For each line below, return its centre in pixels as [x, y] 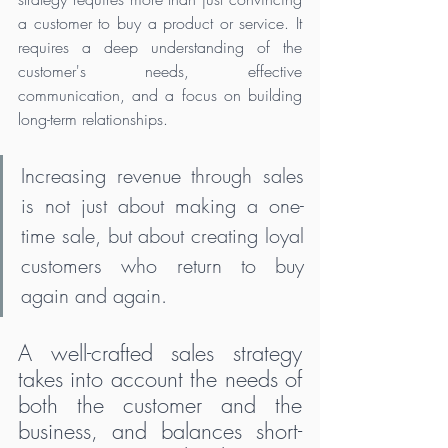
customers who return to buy [162, 265]
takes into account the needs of [160, 378]
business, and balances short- [160, 430]
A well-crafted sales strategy [160, 352]
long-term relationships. [95, 118]
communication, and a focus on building [160, 94]
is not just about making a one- [162, 205]
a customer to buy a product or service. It [160, 22]
